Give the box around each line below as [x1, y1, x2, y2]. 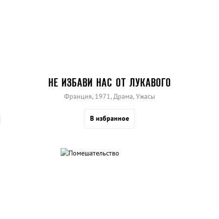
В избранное [90, 114, 129, 123]
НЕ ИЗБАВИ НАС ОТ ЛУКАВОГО [48, 76, 171, 89]
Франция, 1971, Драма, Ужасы [64, 92, 155, 101]
